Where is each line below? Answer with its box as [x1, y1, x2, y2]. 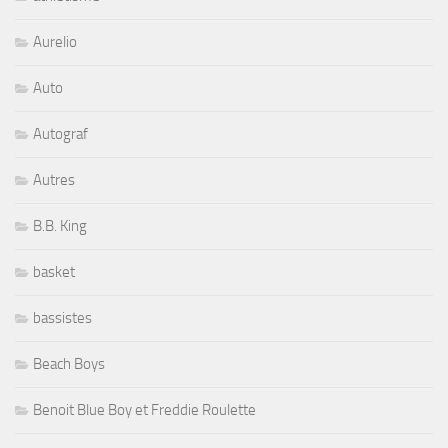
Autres [33, 170, 75, 189]
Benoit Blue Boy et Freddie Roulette [33, 400, 256, 419]
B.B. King [33, 216, 87, 235]
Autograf [33, 124, 88, 143]
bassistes [33, 308, 92, 327]
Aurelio [33, 32, 77, 51]
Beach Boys [33, 354, 105, 373]
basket [33, 262, 75, 281]
